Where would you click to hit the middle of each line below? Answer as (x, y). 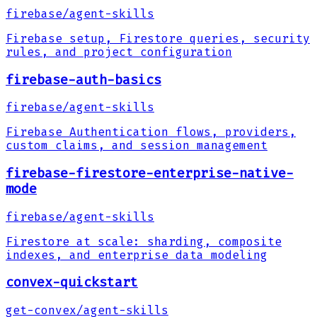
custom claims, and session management (137, 146)
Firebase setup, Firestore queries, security (158, 38)
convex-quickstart (72, 283)
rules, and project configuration (119, 52)
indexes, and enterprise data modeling (137, 255)
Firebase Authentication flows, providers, (151, 132)
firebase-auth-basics (83, 80)
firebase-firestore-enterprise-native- (150, 173)
